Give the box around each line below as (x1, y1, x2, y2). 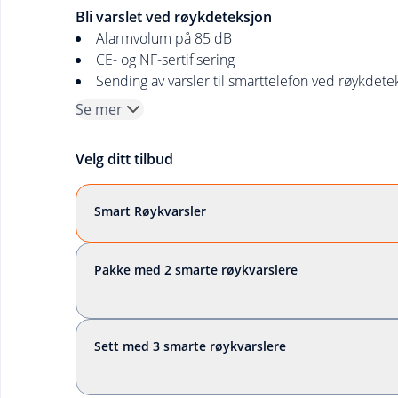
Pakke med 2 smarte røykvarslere (93, 261, 298, 278)
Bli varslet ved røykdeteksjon (75, 7, 272, 27)
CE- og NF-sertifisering (95, 50, 235, 69)
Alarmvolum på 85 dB (95, 28, 232, 48)
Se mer (75, 99, 123, 119)
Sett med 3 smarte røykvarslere (93, 338, 286, 354)
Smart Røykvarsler (93, 203, 206, 219)
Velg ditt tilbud (75, 149, 173, 169)
